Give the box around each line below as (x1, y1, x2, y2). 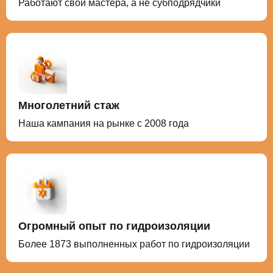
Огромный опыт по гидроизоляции (18, 220, 210, 232)
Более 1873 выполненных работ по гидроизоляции (18, 239, 250, 249)
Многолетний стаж (18, 99, 119, 112)
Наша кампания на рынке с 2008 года (18, 118, 189, 129)
